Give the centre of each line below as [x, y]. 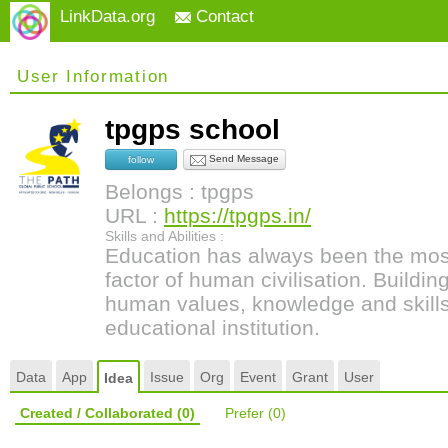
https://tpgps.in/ [237, 215]
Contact [222, 16]
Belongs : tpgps [179, 191]
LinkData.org [107, 16]
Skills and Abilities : [164, 236]
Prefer [246, 413]
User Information [93, 76]
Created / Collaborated [98, 413]
